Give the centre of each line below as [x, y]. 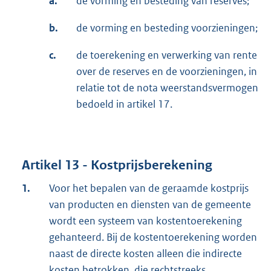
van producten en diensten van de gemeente [150, 205]
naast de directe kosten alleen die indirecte [145, 254]
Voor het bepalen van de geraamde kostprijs [149, 188]
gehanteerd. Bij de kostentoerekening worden [153, 237]
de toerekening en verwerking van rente [167, 55]
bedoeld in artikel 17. [124, 104]
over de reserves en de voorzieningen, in [167, 71]
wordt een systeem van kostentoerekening [145, 221]
